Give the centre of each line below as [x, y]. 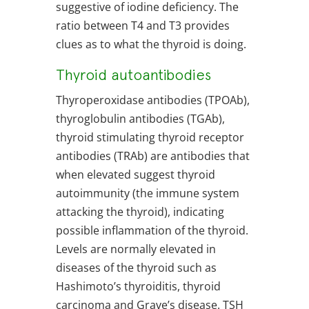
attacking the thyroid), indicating [140, 212]
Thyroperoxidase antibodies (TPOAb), [152, 100]
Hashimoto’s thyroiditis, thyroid [138, 287]
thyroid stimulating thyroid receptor [150, 138]
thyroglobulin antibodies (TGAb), [140, 119]
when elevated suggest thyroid [135, 175]
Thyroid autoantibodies [133, 75]
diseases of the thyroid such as [136, 268]
